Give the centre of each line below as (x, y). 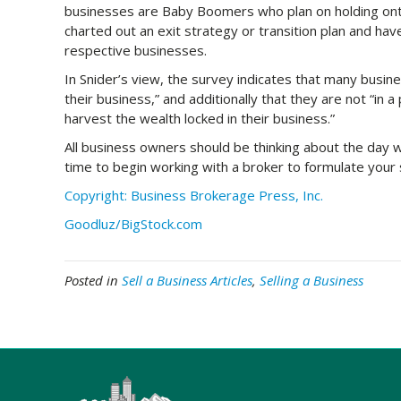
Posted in (93, 280)
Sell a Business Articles (187, 280)
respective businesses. (137, 50)
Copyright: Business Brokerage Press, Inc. (194, 195)
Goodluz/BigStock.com (133, 224)
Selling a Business (311, 280)
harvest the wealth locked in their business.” (200, 118)
